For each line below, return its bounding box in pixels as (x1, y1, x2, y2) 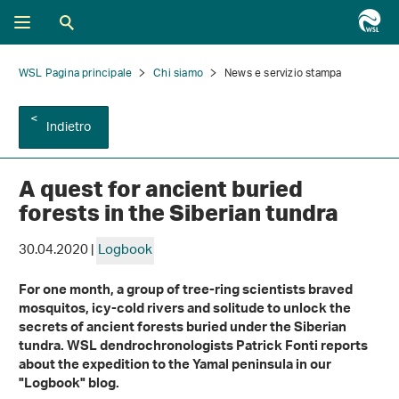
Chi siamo (153, 61, 204, 85)
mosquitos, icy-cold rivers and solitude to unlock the (19, 297, 351, 324)
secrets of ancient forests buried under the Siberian (19, 316, 346, 343)
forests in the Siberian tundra (19, 199, 338, 227)
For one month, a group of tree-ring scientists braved (19, 279, 353, 305)
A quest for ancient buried (19, 175, 303, 203)
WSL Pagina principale (19, 61, 133, 85)
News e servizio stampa (224, 61, 342, 85)
